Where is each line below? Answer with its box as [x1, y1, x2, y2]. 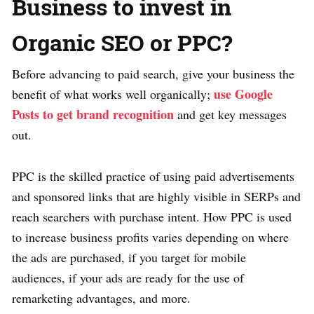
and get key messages [174, 105, 287, 123]
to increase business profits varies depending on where [12, 228, 289, 245]
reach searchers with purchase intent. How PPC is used [12, 207, 292, 225]
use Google [214, 84, 273, 103]
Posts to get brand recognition [12, 104, 174, 123]
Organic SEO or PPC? [12, 27, 232, 57]
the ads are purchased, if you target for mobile [12, 248, 246, 266]
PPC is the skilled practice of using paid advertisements [12, 167, 294, 184]
